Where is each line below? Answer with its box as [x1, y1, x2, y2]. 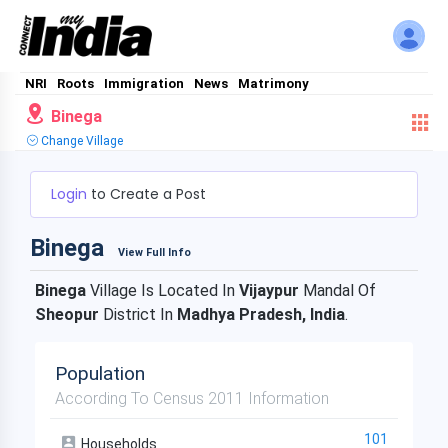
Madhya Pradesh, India [177, 305, 345, 324]
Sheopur [35, 305, 103, 324]
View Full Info [118, 246, 191, 259]
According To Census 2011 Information [55, 389, 329, 408]
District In [103, 305, 177, 324]
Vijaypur [239, 281, 299, 300]
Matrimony [238, 76, 309, 91]
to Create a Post [91, 184, 206, 204]
